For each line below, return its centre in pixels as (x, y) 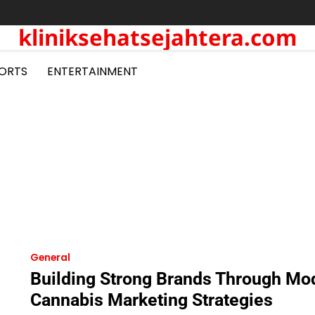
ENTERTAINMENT (92, 71)
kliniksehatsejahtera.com (157, 37)
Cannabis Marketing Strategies (151, 300)
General (50, 257)
